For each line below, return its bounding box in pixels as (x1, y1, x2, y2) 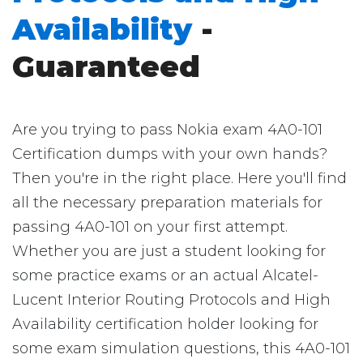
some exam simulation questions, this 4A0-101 (12, 340, 350, 357)
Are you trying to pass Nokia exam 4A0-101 (12, 121, 322, 139)
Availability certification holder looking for (12, 315, 318, 333)
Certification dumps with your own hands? (12, 145, 327, 163)
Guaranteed (12, 49, 200, 84)
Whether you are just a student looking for (12, 242, 326, 260)
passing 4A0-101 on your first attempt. (12, 218, 288, 236)
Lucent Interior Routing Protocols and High (12, 291, 331, 309)
